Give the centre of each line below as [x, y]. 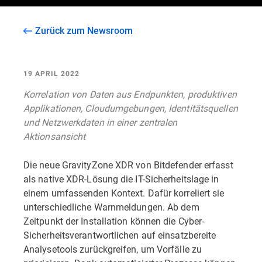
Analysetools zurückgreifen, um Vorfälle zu [113, 249]
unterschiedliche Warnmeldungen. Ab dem [111, 207]
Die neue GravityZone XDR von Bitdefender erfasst [128, 165]
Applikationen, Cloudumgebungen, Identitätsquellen [131, 108]
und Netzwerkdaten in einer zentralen [101, 122]
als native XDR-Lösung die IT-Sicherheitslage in [121, 179]
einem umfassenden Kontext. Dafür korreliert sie [124, 193]
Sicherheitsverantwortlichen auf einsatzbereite [120, 235]
